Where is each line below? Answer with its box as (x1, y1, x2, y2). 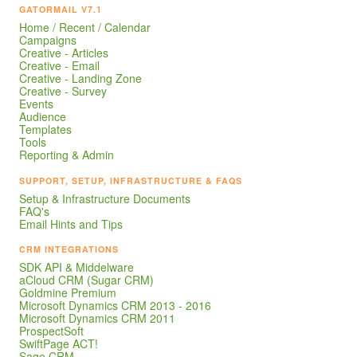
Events (19, 96, 53, 112)
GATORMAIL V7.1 (19, 3, 102, 16)
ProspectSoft (19, 323, 84, 339)
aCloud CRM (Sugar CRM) (19, 272, 154, 288)
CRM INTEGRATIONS (19, 243, 119, 256)
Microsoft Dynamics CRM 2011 (19, 310, 175, 327)
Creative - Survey (19, 83, 107, 100)
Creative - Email (19, 57, 100, 74)
